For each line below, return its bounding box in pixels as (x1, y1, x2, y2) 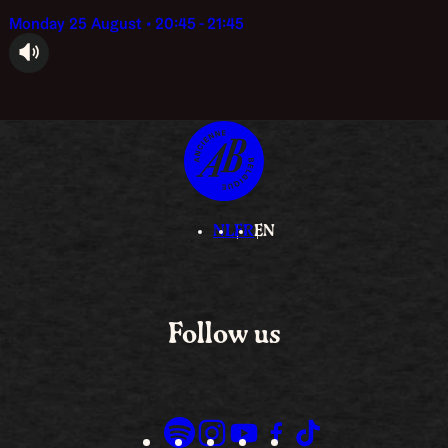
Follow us (167, 320, 281, 349)
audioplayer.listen (19, 59, 120, 75)
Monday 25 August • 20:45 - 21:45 (22, 12, 244, 34)
